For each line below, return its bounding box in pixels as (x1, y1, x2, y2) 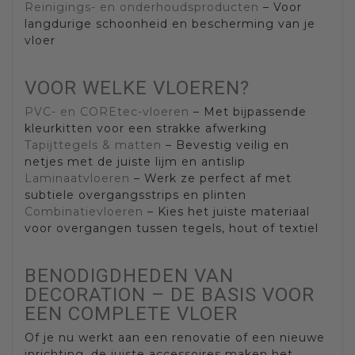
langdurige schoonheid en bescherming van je (25, 17, 315, 32)
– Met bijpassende (189, 105, 307, 120)
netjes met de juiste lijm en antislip (25, 155, 246, 170)
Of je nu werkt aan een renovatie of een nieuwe (25, 330, 325, 345)
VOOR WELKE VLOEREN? (25, 77, 250, 100)
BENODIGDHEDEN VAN (25, 265, 234, 288)
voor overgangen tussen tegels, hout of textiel (25, 221, 319, 236)
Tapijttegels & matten (25, 138, 162, 153)
